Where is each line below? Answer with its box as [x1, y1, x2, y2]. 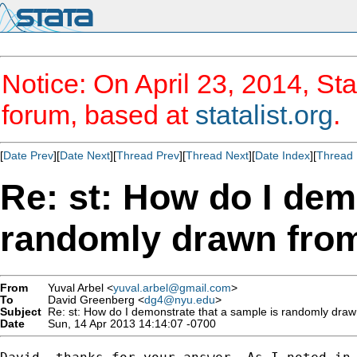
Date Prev [3, 149, 53, 162]
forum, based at [2, 100, 195, 130]
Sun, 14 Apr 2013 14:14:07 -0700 [41, 317, 216, 330]
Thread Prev [116, 149, 179, 162]
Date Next [60, 149, 110, 162]
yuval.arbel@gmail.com [113, 281, 231, 294]
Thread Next [186, 149, 249, 162]
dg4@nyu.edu [144, 293, 215, 306]
